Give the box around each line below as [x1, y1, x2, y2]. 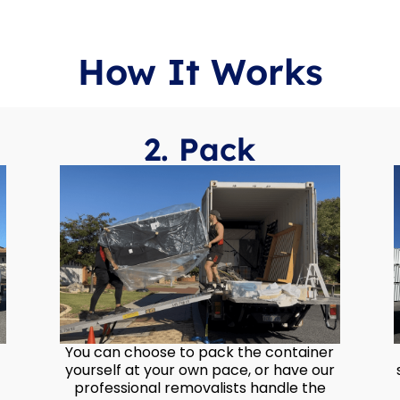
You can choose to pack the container [65, 342, 335, 363]
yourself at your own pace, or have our [64, 360, 335, 381]
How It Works [77, 49, 323, 95]
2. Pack [144, 129, 256, 170]
